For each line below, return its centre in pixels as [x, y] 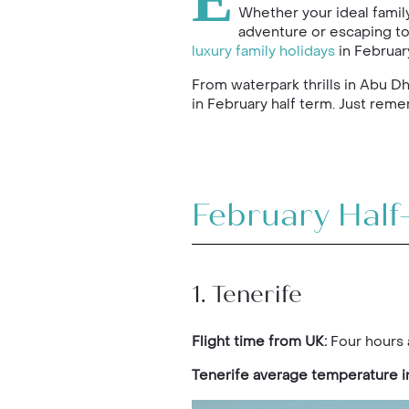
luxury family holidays [263, 51]
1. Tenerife [246, 296]
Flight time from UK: [261, 341]
